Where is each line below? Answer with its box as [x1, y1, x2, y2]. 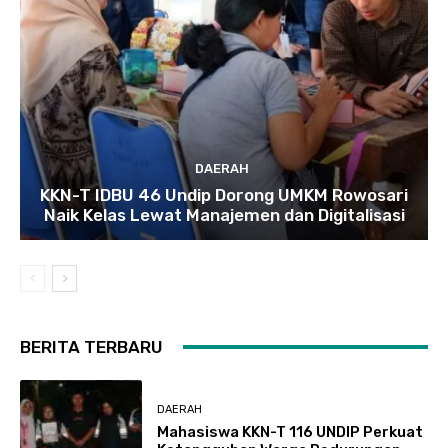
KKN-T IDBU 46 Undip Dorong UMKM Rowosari [40, 184, 408, 205]
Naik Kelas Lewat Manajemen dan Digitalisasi [43, 204, 405, 225]
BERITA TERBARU [20, 336, 163, 357]
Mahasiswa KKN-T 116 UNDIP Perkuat [157, 423, 424, 442]
